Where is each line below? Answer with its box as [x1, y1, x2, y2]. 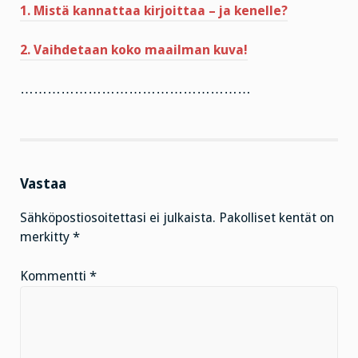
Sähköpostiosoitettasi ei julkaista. [20, 209, 216, 225]
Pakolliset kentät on [219, 209, 334, 225]
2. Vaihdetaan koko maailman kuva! [20, 42, 248, 58]
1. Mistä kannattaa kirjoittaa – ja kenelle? [20, 3, 288, 19]
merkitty [20, 229, 73, 245]
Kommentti [20, 268, 89, 284]
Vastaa [20, 174, 66, 192]
